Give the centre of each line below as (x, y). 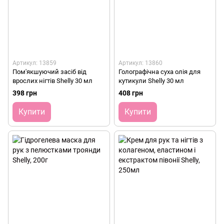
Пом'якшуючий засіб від (49, 71)
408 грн (131, 93)
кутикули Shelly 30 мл (151, 80)
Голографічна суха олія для (159, 71)
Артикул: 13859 (34, 63)
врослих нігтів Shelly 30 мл (52, 80)
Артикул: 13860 (140, 63)
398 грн (25, 93)
